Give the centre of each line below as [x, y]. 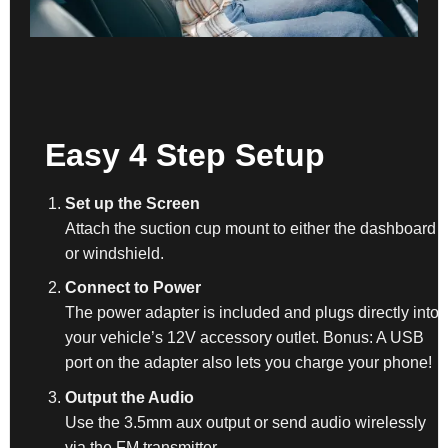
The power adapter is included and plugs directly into [252, 313]
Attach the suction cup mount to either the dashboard [251, 228]
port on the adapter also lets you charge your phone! [249, 363]
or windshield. [115, 253]
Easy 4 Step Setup [184, 154]
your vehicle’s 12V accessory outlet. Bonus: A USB [245, 338]
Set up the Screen [133, 203]
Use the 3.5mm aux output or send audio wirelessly [246, 422]
